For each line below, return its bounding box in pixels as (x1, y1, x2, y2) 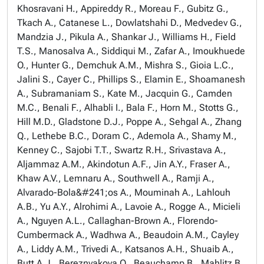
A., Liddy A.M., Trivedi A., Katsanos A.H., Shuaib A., (17, 243, 234, 255)
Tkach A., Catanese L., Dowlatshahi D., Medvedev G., (17, 17, 242, 28)
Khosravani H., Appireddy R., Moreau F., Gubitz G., (17, 3, 229, 14)
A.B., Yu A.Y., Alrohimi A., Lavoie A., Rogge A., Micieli (17, 201, 240, 212)
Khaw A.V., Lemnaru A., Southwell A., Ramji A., (17, 173, 214, 184)
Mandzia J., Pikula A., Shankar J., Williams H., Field (17, 31, 236, 42)
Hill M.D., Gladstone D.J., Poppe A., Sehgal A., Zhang (17, 116, 242, 127)
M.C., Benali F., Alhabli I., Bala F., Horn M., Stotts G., (17, 102, 239, 113)
